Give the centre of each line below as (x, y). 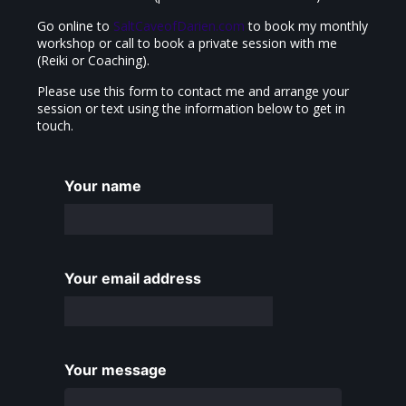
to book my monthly (307, 26)
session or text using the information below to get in (192, 109)
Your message (116, 370)
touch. (56, 126)
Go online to (76, 26)
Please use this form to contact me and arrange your (193, 92)
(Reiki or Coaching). (94, 61)
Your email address (133, 278)
